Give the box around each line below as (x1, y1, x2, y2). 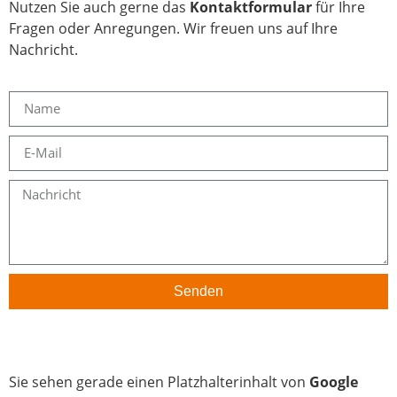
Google (309, 371, 358, 392)
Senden (174, 283, 223, 299)
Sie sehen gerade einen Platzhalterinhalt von (9, 371, 309, 392)
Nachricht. (9, 40, 78, 60)
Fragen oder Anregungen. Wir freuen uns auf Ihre (9, 19, 338, 39)
